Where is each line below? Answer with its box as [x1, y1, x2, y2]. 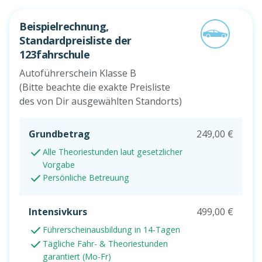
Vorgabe [43, 159, 75, 171]
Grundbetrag [29, 127, 90, 141]
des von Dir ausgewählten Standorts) [19, 95, 182, 108]
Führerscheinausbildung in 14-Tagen [43, 224, 180, 236]
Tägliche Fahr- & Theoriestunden [43, 238, 168, 250]
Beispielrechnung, [19, 19, 109, 34]
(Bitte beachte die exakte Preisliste [19, 81, 170, 94]
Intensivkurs [29, 205, 87, 219]
